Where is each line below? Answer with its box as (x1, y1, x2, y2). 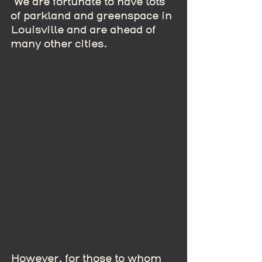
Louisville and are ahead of (11, 24, 158, 36)
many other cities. (11, 38, 107, 50)
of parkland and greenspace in (11, 10, 175, 22)
